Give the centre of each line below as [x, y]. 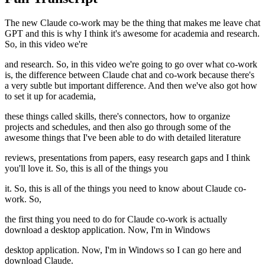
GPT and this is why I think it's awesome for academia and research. [132, 34]
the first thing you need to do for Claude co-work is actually [116, 219]
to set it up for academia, [50, 96]
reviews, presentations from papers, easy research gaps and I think [127, 158]
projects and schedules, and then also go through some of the [118, 127]
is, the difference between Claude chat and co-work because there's [130, 75]
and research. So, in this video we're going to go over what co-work [131, 64]
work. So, [23, 199]
